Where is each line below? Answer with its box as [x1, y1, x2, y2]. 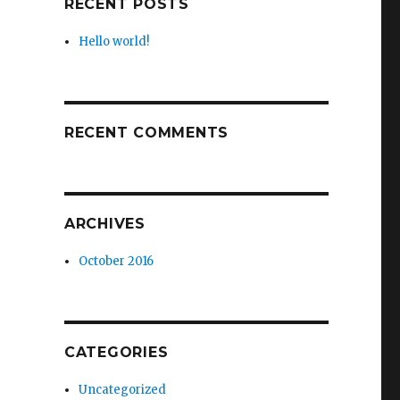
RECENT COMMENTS [63, 124, 229, 141]
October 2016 [79, 254, 154, 269]
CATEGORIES [63, 344, 169, 361]
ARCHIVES [63, 215, 146, 232]
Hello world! [79, 34, 150, 49]
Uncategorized [79, 382, 167, 397]
